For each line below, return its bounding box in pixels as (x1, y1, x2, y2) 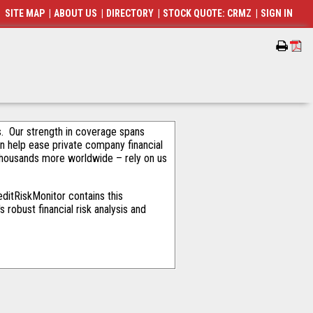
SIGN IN (261, 8, 293, 19)
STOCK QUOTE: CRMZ (163, 8, 252, 19)
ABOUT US (54, 8, 98, 19)
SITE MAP (5, 8, 45, 19)
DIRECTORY (106, 8, 154, 19)
